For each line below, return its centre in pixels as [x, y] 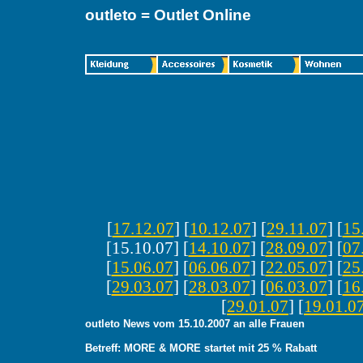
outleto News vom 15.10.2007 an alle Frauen [195, 324]
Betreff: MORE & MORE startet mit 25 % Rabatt [201, 348]
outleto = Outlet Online [168, 15]
